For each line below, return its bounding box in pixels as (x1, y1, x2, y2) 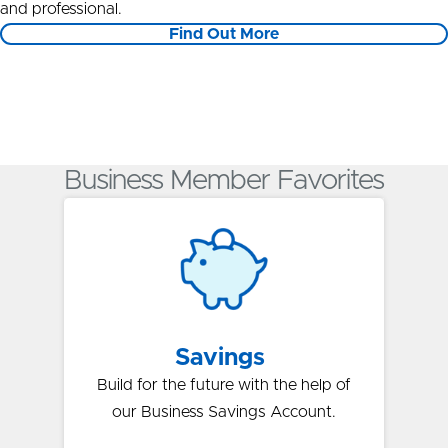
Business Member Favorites (64, 166, 384, 195)
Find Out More (169, 25, 279, 42)
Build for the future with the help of (97, 376, 351, 393)
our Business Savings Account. (112, 403, 336, 420)
